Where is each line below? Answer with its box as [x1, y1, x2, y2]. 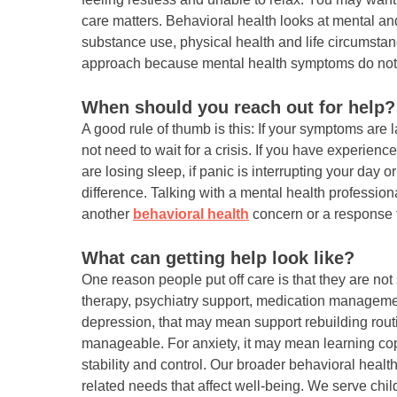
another [82, 206, 133, 222]
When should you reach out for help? [82, 97, 395, 118]
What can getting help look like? [82, 248, 354, 269]
